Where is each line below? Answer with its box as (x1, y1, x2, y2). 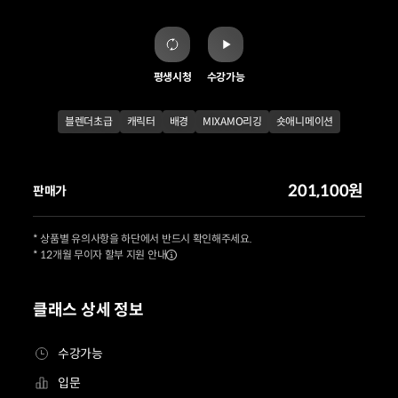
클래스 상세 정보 (33, 300, 144, 320)
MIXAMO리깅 (203, 115, 262, 128)
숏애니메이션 (275, 115, 333, 128)
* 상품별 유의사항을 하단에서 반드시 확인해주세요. (33, 232, 252, 245)
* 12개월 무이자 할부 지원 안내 (33, 248, 167, 261)
